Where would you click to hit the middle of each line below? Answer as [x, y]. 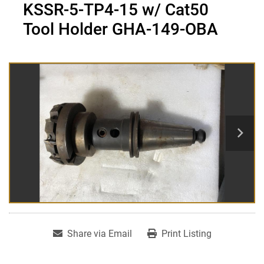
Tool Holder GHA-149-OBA [121, 29]
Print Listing [186, 234]
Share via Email [99, 234]
